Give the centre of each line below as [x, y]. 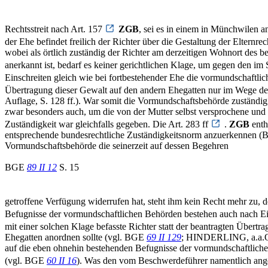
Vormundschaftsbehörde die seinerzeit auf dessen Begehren [117, 146]
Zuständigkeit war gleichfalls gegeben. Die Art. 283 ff [108, 124]
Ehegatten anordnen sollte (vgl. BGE [76, 237]
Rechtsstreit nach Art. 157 [55, 29]
